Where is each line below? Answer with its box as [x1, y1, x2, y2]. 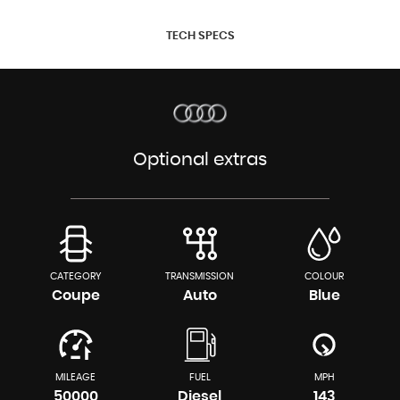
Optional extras [133, 150, 267, 169]
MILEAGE [55, 371, 96, 382]
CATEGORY [49, 271, 102, 281]
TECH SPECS [165, 29, 235, 42]
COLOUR [304, 271, 345, 281]
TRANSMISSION [165, 271, 235, 281]
